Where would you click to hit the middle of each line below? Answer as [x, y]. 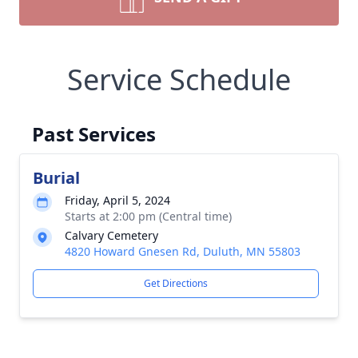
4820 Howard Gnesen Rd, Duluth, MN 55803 [183, 251]
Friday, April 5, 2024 [117, 200]
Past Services [94, 134]
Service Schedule [179, 80]
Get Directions [176, 283]
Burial [56, 178]
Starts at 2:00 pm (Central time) [148, 216]
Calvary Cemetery [111, 235]
